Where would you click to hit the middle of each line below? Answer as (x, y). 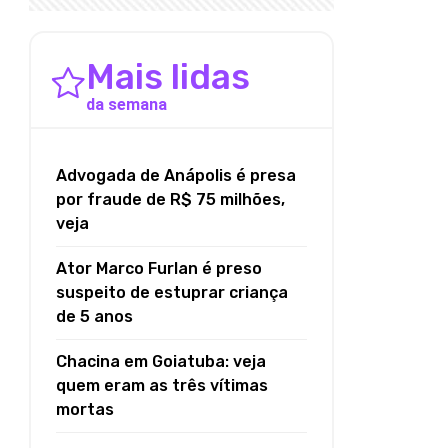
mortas (85, 410)
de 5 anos (94, 317)
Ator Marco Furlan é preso (159, 269)
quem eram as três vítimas (162, 386)
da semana (126, 105)
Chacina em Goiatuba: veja (161, 362)
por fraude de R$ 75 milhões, (170, 200)
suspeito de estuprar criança (172, 293)
